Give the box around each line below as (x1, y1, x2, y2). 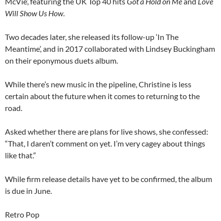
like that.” (5, 150, 36, 160)
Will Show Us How (5, 8, 63, 18)
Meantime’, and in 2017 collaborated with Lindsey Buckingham (5, 43, 215, 53)
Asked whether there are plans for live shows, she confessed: (5, 126, 208, 136)
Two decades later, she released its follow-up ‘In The (5, 32, 179, 41)
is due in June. (5, 185, 52, 195)
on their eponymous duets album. (5, 55, 118, 65)
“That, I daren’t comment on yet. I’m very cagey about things (5, 138, 205, 148)
